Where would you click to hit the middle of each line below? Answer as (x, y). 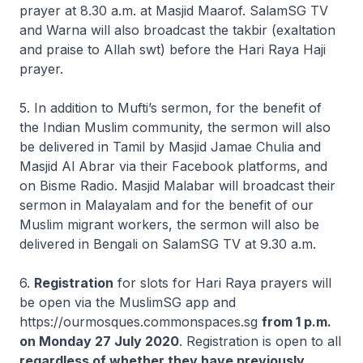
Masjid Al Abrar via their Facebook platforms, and (173, 166)
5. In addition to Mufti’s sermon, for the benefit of (171, 108)
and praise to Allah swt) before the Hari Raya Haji (173, 49)
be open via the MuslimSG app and (128, 302)
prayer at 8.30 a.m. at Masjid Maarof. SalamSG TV (174, 11)
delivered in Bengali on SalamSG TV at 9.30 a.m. (168, 244)
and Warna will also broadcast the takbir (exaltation (177, 30)
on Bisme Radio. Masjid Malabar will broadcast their (177, 186)
